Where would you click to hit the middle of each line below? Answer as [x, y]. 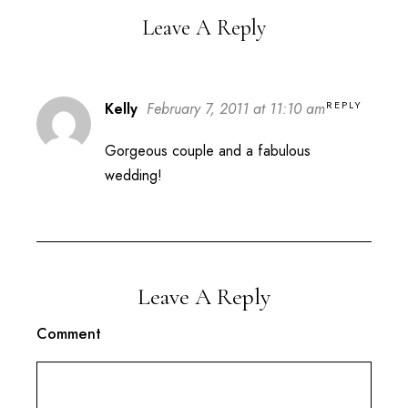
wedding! [133, 175]
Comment [69, 333]
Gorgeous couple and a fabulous [208, 150]
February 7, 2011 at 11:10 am [236, 108]
